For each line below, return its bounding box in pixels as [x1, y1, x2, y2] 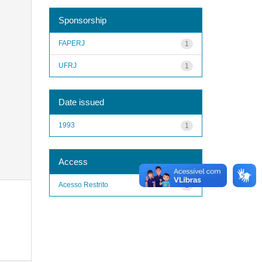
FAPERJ [58, 39, 85, 47]
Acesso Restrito [58, 180, 108, 189]
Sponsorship [58, 15, 106, 25]
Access [58, 156, 88, 167]
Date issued [58, 96, 104, 107]
